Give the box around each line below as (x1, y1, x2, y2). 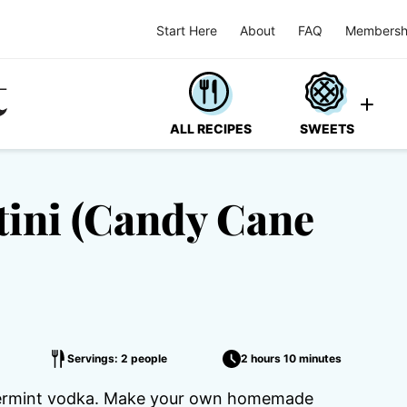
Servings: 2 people (67, 352, 168, 365)
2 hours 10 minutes (240, 352, 342, 365)
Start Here (156, 22, 217, 38)
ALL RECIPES (170, 121, 252, 136)
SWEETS (300, 121, 354, 136)
